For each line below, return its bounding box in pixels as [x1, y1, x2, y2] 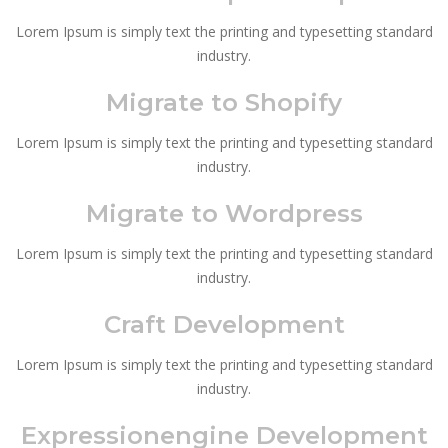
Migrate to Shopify [106, 86, 342, 117]
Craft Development [103, 308, 345, 339]
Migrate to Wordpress [85, 197, 363, 228]
